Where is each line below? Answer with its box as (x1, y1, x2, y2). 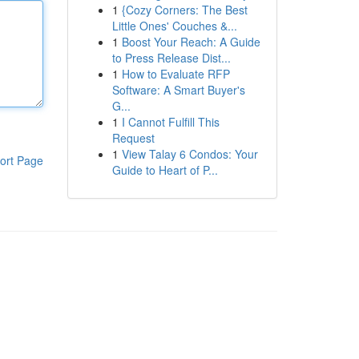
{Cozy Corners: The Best (121, 2, 248, 18)
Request (111, 130, 155, 146)
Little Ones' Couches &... (111, 18, 237, 34)
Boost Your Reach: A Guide (121, 34, 260, 50)
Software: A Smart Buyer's (111, 82, 245, 98)
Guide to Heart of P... (111, 162, 218, 178)
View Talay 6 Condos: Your (121, 146, 258, 162)
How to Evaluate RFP (121, 66, 230, 82)
